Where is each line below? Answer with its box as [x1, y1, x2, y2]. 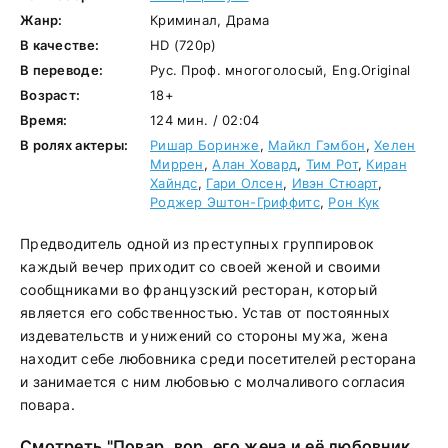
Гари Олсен [206, 175, 284, 191]
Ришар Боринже [150, 137, 260, 153]
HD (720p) [150, 37, 217, 53]
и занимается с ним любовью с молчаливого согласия [20, 373, 406, 390]
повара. [20, 396, 75, 413]
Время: [20, 112, 68, 128]
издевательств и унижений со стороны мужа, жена [20, 327, 388, 344]
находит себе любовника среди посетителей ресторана [20, 350, 416, 367]
